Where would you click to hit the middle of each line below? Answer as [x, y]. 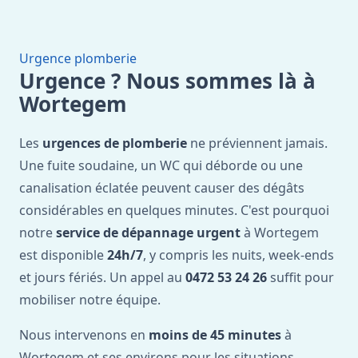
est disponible [63, 255]
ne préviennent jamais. [257, 143]
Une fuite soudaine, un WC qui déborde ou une [161, 165]
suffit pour [300, 277]
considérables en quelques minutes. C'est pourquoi [174, 210]
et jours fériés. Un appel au [102, 277]
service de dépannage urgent [148, 233]
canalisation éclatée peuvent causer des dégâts [162, 188]
